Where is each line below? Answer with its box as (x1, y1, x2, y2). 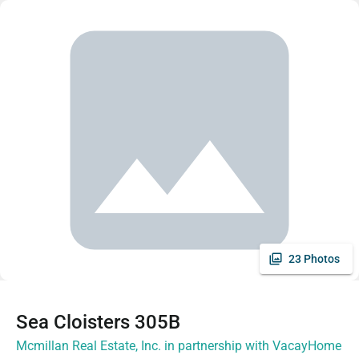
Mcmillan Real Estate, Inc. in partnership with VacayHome (16, 338, 341, 353)
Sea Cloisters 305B (16, 311, 180, 333)
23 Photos (288, 252, 340, 265)
